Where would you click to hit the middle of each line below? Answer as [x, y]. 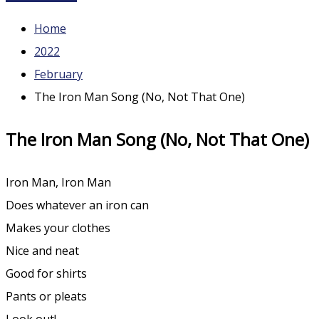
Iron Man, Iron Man [58, 182]
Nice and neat [42, 250]
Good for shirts [46, 273]
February [58, 74]
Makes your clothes [58, 228]
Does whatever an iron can [77, 205]
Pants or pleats [46, 296]
